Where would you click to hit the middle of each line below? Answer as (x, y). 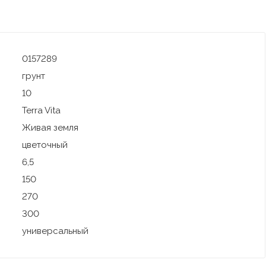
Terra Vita (41, 111)
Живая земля (50, 128)
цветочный (45, 145)
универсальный (55, 231)
